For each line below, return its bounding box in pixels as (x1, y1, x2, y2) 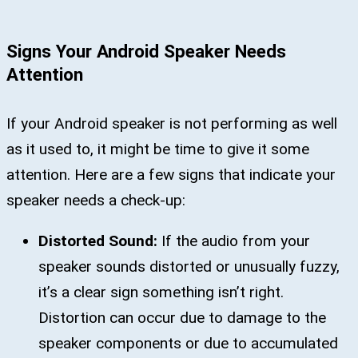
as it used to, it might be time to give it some (6, 139, 309, 158)
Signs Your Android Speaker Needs (6, 40, 286, 62)
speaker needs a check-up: (6, 190, 185, 209)
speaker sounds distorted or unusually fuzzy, (38, 257, 340, 276)
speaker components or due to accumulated (38, 333, 338, 352)
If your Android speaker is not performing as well (6, 113, 337, 133)
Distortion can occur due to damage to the (38, 308, 326, 327)
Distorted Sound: (38, 231, 161, 250)
